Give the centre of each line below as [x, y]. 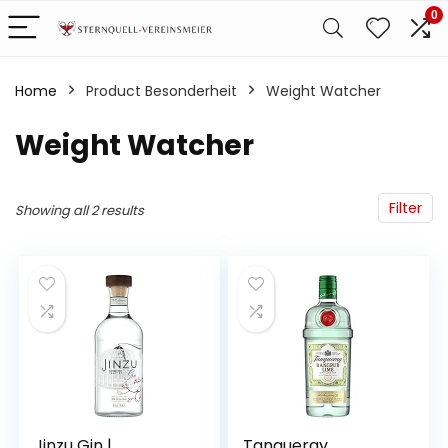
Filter [405, 208]
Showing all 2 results [79, 210]
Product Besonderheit [161, 91]
